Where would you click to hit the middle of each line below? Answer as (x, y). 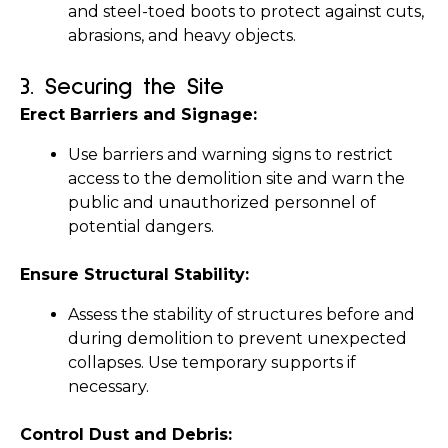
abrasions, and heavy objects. (182, 35)
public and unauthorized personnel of (222, 202)
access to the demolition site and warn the (236, 178)
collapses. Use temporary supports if (212, 362)
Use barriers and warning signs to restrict (230, 154)
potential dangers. (141, 226)
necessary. (108, 386)
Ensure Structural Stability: (134, 274)
